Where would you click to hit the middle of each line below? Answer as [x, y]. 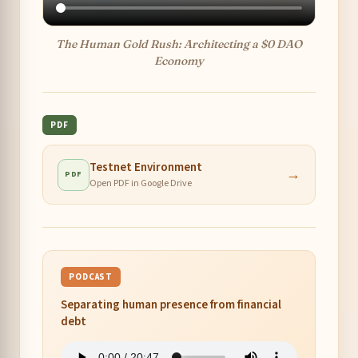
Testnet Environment [146, 168]
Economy [179, 61]
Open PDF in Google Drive [141, 184]
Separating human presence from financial [171, 305]
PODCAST [91, 277]
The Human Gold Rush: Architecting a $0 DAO [179, 44]
